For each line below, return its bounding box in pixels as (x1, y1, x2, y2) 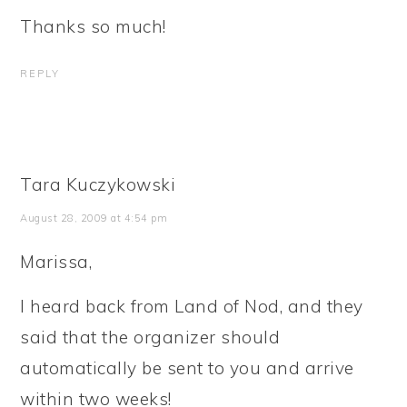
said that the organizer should (20, 326, 281, 348)
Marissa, (20, 251, 93, 273)
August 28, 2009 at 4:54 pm (20, 212, 168, 224)
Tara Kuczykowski (20, 174, 176, 195)
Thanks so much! (20, 15, 166, 37)
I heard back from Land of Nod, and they (20, 295, 363, 317)
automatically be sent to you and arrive (20, 357, 354, 379)
